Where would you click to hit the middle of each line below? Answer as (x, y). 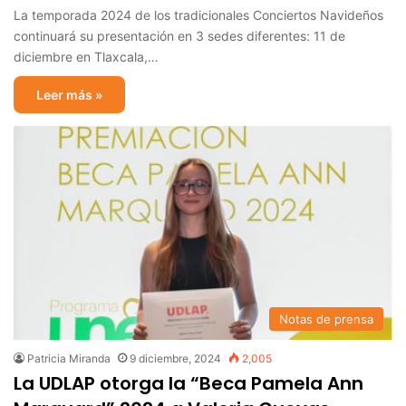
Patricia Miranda (69, 358)
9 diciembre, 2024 (175, 358)
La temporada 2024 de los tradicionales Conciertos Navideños (198, 15)
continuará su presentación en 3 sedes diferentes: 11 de (179, 36)
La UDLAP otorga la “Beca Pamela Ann (188, 383)
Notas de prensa (326, 319)
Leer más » (69, 95)
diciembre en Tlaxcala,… (86, 57)
